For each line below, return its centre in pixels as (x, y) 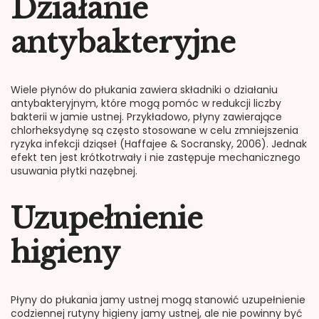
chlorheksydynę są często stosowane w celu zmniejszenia (155, 130)
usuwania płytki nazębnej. (74, 171)
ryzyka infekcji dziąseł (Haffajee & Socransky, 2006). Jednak (159, 143)
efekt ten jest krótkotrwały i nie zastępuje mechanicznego (156, 157)
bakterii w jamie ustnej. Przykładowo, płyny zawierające (146, 116)
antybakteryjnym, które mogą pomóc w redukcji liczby (146, 103)
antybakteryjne (123, 42)
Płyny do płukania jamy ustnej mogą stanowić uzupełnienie (158, 300)
